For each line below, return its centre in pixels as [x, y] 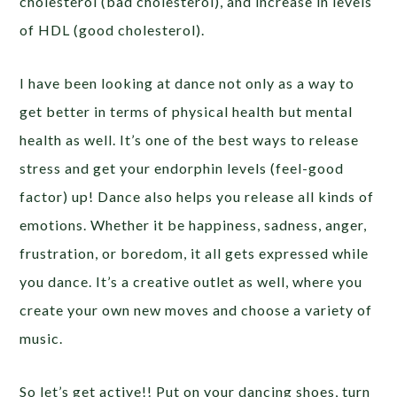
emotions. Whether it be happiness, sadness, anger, [194, 225]
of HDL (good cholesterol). [113, 30]
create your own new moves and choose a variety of [196, 310]
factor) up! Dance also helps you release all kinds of [197, 197]
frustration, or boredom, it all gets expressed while [195, 253]
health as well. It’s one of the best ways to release [190, 140]
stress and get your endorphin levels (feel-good [182, 168]
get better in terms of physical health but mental [187, 112]
